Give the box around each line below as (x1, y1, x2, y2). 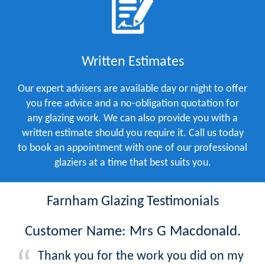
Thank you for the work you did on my (38, 249, 244, 263)
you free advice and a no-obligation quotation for (26, 98, 239, 109)
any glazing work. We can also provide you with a (27, 112, 238, 124)
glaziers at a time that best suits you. (54, 157, 211, 169)
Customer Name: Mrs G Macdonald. (24, 224, 241, 239)
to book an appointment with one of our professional (18, 142, 247, 154)
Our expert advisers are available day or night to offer (18, 83, 247, 95)
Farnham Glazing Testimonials (46, 194, 219, 209)
